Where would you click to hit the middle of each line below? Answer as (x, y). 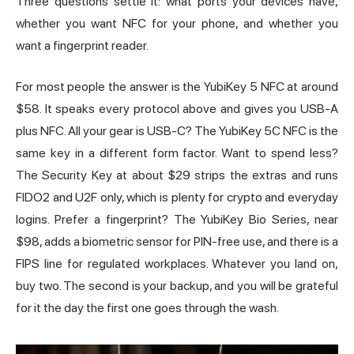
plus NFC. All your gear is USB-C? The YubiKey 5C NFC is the (177, 131)
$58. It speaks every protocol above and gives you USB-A (177, 109)
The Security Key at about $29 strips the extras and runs (177, 175)
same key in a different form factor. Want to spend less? (177, 153)
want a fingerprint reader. (82, 46)
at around (311, 87)
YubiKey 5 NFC (244, 87)
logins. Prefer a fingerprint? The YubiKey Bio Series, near (177, 220)
